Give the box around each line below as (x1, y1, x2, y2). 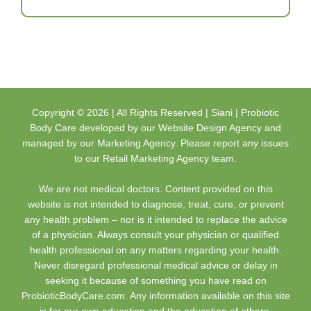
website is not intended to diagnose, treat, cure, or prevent (27, 199, 284, 210)
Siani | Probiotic (211, 107, 279, 119)
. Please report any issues (175, 137, 289, 149)
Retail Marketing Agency (103, 153, 209, 165)
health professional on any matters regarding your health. (29, 244, 282, 256)
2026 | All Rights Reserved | (87, 107, 211, 119)
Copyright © (32, 107, 87, 119)
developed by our (76, 122, 158, 134)
